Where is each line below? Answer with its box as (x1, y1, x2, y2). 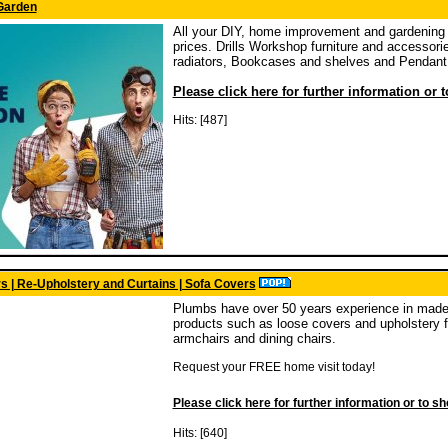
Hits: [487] (172, 113, 227, 127)
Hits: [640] (172, 426, 227, 440)
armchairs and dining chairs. (172, 331, 336, 346)
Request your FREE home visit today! (172, 360, 375, 374)
